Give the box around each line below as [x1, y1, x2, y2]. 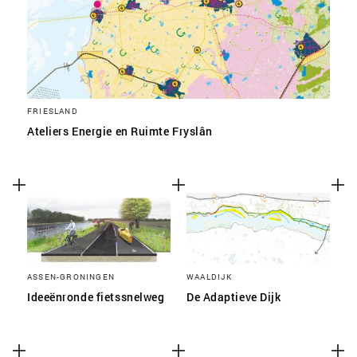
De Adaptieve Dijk [186, 289, 281, 304]
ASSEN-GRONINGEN [27, 271, 115, 282]
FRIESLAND [27, 105, 78, 116]
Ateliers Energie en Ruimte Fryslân [27, 124, 214, 139]
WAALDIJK [186, 271, 233, 282]
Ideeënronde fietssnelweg [27, 289, 165, 304]
